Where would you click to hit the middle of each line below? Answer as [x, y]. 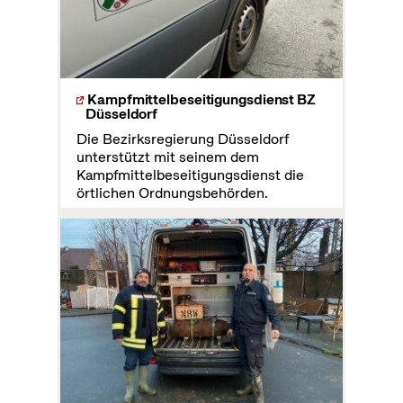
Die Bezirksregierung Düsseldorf [183, 139]
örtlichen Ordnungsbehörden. [173, 193]
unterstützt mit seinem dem [168, 157]
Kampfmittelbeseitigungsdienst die [191, 175]
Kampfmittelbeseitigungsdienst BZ [201, 100]
